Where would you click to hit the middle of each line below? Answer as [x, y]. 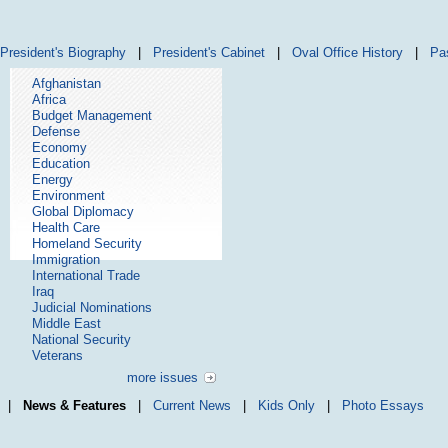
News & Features [76, 405]
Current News [192, 405]
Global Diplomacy [83, 211]
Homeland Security [87, 243]
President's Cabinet [209, 52]
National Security [81, 339]
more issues [162, 377]
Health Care [66, 227]
